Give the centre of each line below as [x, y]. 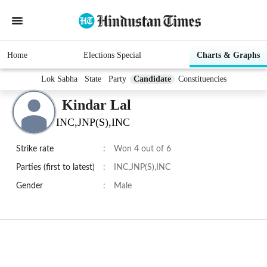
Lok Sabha [59, 79]
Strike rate [35, 149]
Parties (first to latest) [55, 168]
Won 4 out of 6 [142, 149]
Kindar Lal [97, 105]
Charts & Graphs [228, 55]
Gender [30, 186]
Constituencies [202, 79]
